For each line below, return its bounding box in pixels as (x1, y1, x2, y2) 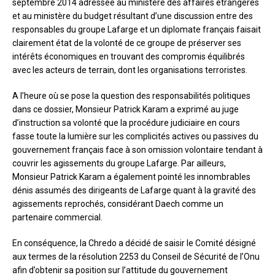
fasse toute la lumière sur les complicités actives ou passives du (12, 131, 258, 142)
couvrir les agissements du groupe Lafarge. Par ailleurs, (12, 158, 226, 169)
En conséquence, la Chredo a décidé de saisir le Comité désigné (12, 238, 256, 249)
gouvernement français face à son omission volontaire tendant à (12, 145, 263, 155)
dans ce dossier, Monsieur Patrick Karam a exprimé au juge (12, 104, 239, 115)
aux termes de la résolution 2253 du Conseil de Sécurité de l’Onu (12, 252, 260, 262)
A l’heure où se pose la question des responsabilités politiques (12, 91, 250, 101)
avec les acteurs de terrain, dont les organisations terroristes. (12, 65, 247, 76)
